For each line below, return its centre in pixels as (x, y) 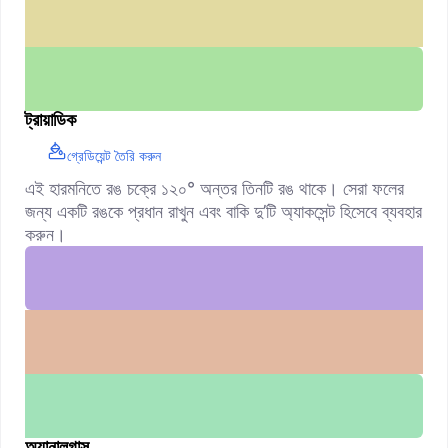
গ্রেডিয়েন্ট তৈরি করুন (114, 155)
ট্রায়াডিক (50, 119)
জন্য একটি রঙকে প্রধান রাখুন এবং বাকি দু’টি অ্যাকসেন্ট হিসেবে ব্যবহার (223, 211)
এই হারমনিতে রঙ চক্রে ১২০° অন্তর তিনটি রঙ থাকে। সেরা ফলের (214, 188)
